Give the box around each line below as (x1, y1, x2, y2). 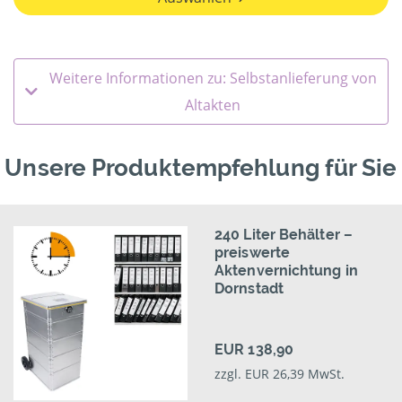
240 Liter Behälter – (214, 226, 353, 244)
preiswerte (214, 244, 290, 262)
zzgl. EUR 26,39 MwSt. (214, 365, 345, 383)
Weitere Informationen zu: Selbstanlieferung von (48, 68, 377, 89)
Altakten (185, 95, 240, 116)
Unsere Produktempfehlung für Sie (4, 154, 398, 182)
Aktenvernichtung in (214, 262, 358, 280)
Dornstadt (214, 280, 284, 298)
